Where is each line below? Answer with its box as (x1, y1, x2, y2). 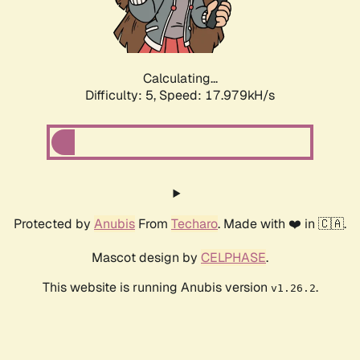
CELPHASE (201, 249, 266, 267)
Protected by (14, 215, 94, 233)
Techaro (171, 215, 218, 233)
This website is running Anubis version (42, 279, 271, 297)
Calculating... (142, 70, 218, 88)
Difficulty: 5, (85, 87, 159, 104)
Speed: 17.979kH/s (159, 87, 275, 104)
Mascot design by (92, 249, 201, 267)
